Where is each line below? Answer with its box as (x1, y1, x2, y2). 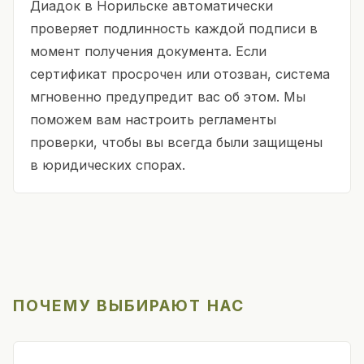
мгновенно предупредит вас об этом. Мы (30, 88, 305, 105)
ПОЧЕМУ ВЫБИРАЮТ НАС (13, 295, 245, 315)
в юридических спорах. (30, 156, 185, 173)
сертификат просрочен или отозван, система (30, 65, 330, 82)
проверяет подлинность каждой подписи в (30, 19, 318, 37)
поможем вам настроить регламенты (30, 110, 276, 128)
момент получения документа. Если (30, 42, 266, 59)
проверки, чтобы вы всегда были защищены (30, 133, 323, 150)
